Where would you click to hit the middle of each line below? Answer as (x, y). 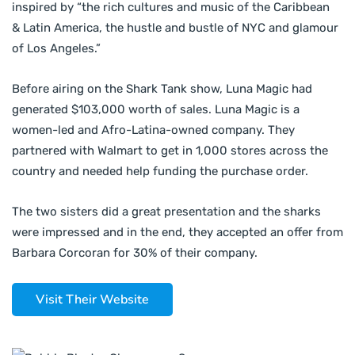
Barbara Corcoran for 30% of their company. (135, 253)
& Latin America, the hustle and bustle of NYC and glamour (175, 28)
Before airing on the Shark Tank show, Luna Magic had (162, 89)
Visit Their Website (92, 300)
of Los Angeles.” (56, 49)
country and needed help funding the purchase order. (160, 172)
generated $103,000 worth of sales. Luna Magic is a (156, 110)
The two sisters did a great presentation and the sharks (166, 212)
